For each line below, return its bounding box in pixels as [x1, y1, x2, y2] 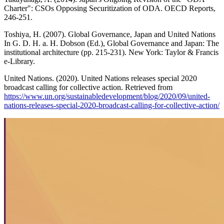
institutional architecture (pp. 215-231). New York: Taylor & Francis [4, 48, 218, 57]
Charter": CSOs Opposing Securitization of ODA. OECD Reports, [4, 4, 215, 13]
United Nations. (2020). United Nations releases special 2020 [4, 74, 197, 83]
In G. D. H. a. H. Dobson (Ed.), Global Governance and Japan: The [4, 39, 219, 48]
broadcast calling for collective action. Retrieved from [4, 83, 172, 92]
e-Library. [4, 57, 35, 66]
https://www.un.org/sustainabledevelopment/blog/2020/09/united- [4, 92, 210, 101]
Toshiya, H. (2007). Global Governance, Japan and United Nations [4, 30, 215, 39]
